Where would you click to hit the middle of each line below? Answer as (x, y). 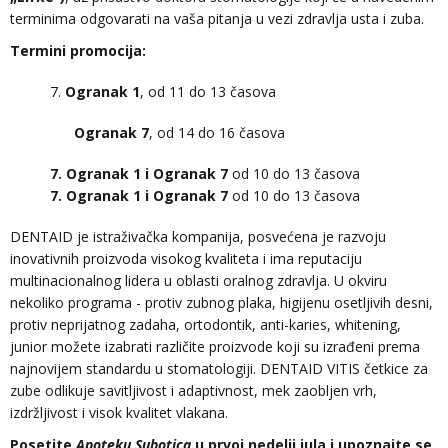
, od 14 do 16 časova (217, 132)
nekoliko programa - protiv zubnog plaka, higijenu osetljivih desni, (221, 302)
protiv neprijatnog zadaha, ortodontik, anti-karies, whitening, (205, 324)
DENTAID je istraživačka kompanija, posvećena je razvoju (198, 236)
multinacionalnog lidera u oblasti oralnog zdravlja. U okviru (198, 280)
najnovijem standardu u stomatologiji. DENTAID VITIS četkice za (219, 368)
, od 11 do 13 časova (208, 91)
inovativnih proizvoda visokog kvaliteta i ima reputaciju (186, 258)
